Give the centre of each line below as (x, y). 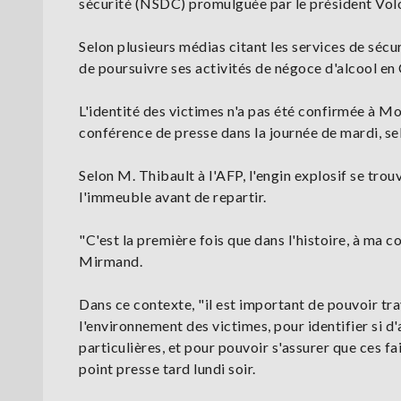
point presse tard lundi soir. (167, 369)
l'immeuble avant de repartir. (173, 197)
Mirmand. (111, 261)
